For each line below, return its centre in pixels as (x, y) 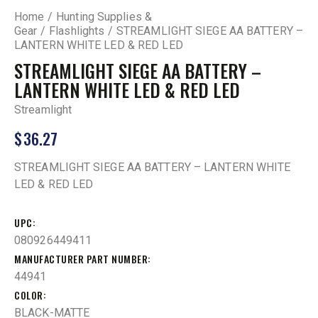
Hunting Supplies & (104, 16)
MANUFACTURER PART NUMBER (81, 259)
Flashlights (77, 31)
